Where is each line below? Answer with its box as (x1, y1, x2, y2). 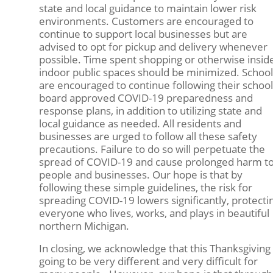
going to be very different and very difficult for (38, 254, 258, 269)
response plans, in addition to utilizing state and (38, 103, 262, 118)
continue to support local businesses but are (38, 26, 247, 41)
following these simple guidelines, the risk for (38, 180, 252, 194)
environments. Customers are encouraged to (38, 13, 253, 28)
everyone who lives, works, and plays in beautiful (38, 205, 269, 220)
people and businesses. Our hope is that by (38, 167, 243, 182)
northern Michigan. (38, 218, 132, 233)
